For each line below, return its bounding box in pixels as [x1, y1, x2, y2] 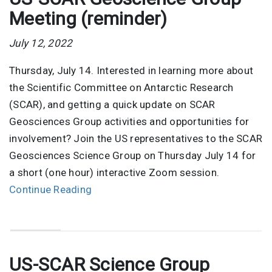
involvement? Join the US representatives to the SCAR [9, 132, 262, 145]
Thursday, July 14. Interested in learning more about [9, 64, 253, 77]
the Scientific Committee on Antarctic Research [9, 81, 234, 94]
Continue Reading [9, 183, 92, 196]
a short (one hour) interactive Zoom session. [9, 166, 219, 179]
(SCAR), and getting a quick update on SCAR [9, 98, 216, 111]
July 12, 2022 [9, 37, 73, 50]
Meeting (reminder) [9, 8, 168, 30]
